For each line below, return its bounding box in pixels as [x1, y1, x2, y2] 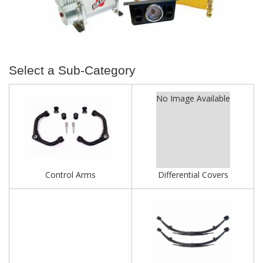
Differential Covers [157, 169, 228, 181]
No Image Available [156, 93, 230, 104]
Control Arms [45, 169, 96, 181]
